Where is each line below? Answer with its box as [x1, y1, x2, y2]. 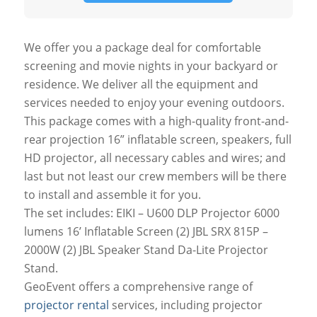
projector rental [23, 296, 109, 313]
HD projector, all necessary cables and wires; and [23, 149, 286, 166]
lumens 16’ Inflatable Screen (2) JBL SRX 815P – [23, 223, 268, 239]
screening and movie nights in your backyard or [23, 57, 278, 74]
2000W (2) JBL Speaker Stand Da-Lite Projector [23, 241, 268, 258]
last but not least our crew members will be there [23, 168, 287, 184]
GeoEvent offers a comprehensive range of [23, 278, 253, 294]
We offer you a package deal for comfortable [23, 39, 261, 55]
